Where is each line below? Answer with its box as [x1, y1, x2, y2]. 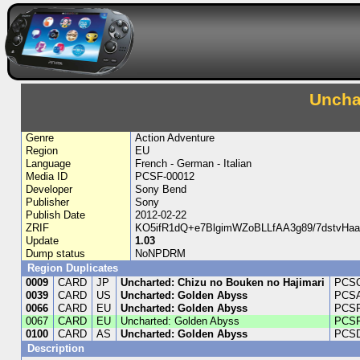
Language [26, 157, 72, 170]
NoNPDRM [134, 247, 186, 260]
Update [26, 235, 59, 247]
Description [27, 342, 88, 354]
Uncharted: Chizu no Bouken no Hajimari [121, 276, 325, 288]
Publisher [26, 196, 70, 208]
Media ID [26, 170, 68, 182]
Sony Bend [134, 183, 186, 195]
